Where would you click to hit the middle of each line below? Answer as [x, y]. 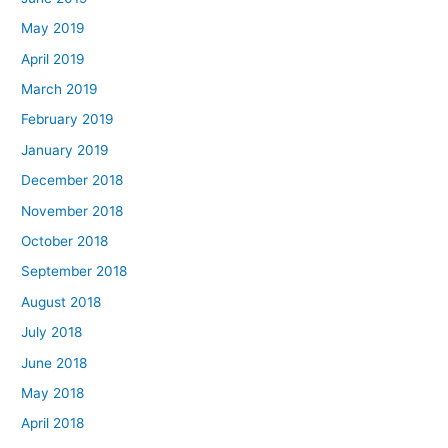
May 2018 [53, 392]
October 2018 [65, 240]
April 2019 [53, 58]
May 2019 [53, 28]
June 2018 [54, 362]
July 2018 [52, 332]
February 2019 [68, 119]
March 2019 [60, 88]
